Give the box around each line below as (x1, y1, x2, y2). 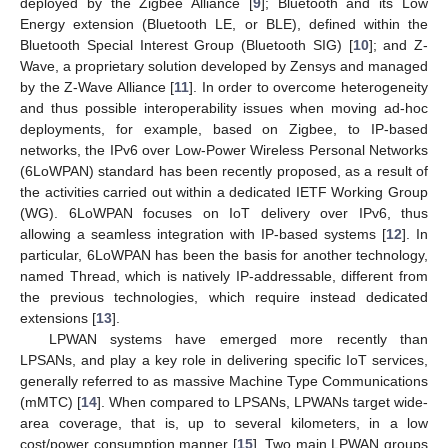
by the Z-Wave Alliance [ (20, 78, 175, 95)
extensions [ (20, 309, 96, 326)
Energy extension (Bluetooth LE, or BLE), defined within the (20, 15, 428, 32)
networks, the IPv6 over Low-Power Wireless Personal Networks (20, 141, 428, 158)
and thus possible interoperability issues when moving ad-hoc (20, 99, 428, 116)
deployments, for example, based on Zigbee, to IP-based (20, 120, 428, 137)
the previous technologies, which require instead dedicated (20, 288, 428, 305)
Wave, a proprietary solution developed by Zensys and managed (20, 57, 428, 74)
